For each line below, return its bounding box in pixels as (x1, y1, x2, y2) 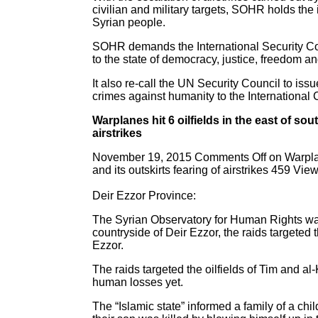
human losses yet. (92, 276, 183, 288)
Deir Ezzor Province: (92, 190, 196, 202)
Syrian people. (92, 16, 165, 28)
